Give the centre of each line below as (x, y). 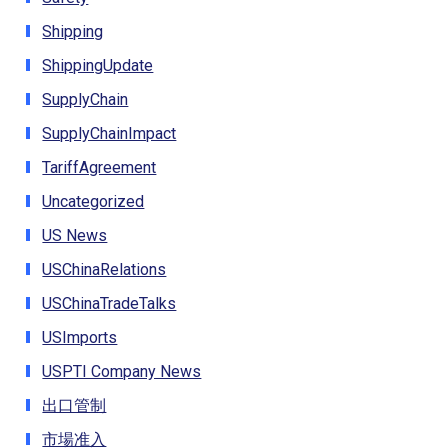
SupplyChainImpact (109, 133)
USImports (80, 337)
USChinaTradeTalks (109, 303)
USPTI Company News (122, 371)
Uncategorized (93, 201)
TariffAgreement (99, 167)
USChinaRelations (104, 269)
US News (75, 235)
